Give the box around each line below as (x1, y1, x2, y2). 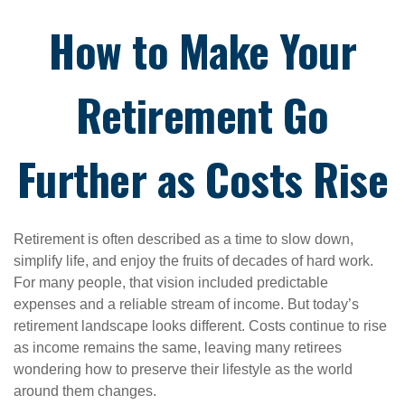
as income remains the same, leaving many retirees (14, 340, 342, 355)
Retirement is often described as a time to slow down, (14, 231, 353, 247)
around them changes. (14, 383, 160, 399)
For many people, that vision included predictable (14, 275, 328, 290)
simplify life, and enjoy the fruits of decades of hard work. (14, 253, 373, 268)
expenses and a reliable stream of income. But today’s (14, 297, 359, 312)
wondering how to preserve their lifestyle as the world (14, 362, 353, 377)
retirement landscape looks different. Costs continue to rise (14, 318, 387, 334)
